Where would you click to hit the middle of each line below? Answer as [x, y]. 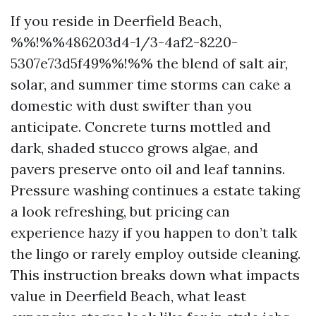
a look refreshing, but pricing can [120, 211]
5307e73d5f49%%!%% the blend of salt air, [149, 63]
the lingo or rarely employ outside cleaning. [156, 254]
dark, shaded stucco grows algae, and [134, 148]
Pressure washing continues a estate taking [155, 190]
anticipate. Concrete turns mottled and [141, 127]
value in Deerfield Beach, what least [128, 296]
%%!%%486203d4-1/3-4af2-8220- [124, 42]
